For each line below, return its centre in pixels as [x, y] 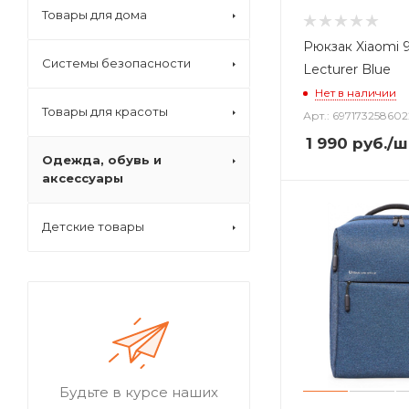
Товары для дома [94, 15]
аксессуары [83, 178]
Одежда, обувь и [102, 160]
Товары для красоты [105, 111]
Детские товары [93, 226]
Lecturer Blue [347, 69]
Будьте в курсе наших [139, 392]
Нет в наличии [356, 92]
